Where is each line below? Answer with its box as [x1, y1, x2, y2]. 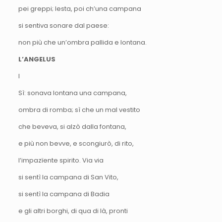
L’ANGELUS [18, 54, 55, 64]
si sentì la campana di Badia [18, 189, 110, 199]
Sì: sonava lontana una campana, [18, 88, 127, 98]
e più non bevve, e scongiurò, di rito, [18, 138, 134, 148]
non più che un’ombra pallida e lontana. [18, 37, 147, 47]
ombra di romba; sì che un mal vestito [18, 105, 140, 114]
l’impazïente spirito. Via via [18, 155, 104, 165]
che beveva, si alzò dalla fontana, [18, 121, 126, 131]
